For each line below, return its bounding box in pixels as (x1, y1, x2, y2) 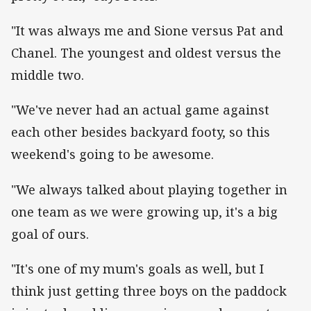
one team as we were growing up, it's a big (11, 203, 278, 220)
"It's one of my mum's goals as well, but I (11, 260, 264, 277)
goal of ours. (11, 225, 92, 242)
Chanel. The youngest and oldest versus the (11, 44, 281, 62)
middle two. (11, 67, 84, 84)
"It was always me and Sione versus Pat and (11, 22, 283, 40)
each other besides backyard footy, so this (11, 124, 270, 141)
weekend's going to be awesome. (11, 146, 214, 163)
